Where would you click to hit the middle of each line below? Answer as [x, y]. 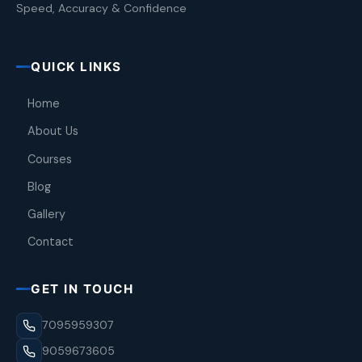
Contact [51, 242]
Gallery [46, 214]
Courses [50, 159]
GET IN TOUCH [82, 288]
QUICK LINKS [76, 66]
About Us [53, 131]
